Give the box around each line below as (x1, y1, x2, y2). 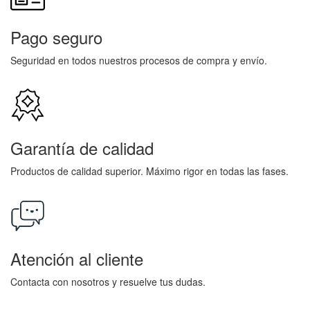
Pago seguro (10, 25, 102, 49)
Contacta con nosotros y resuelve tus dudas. (10, 275, 206, 289)
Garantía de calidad (10, 136, 154, 160)
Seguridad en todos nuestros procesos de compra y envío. (10, 53, 267, 67)
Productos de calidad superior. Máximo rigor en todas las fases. (10, 164, 289, 178)
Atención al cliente (10, 246, 143, 271)
